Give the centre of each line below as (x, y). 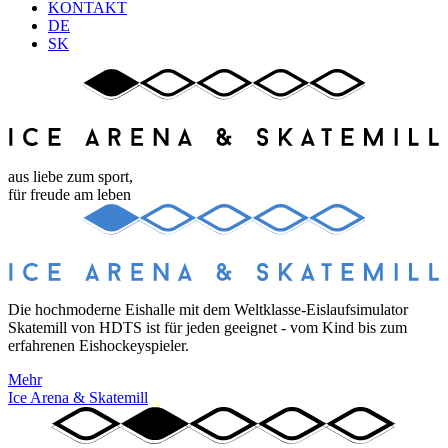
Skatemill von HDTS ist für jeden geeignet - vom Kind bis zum (207, 327)
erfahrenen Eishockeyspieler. (98, 345)
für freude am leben (69, 194)
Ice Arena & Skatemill (78, 397)
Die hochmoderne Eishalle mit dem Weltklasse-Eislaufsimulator (208, 309)
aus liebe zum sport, (70, 176)
